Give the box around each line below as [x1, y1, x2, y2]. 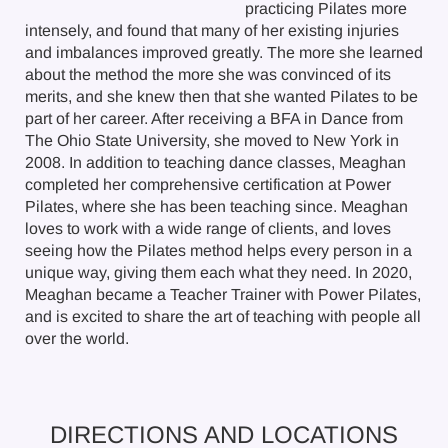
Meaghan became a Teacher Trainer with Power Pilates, [25, 286, 421, 303]
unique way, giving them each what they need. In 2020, [25, 264, 412, 281]
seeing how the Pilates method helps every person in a [25, 242, 412, 259]
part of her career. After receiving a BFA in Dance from [25, 110, 403, 127]
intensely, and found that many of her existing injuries [25, 22, 399, 39]
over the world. [25, 330, 129, 347]
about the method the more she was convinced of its [25, 66, 391, 83]
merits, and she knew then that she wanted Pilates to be [25, 88, 418, 105]
